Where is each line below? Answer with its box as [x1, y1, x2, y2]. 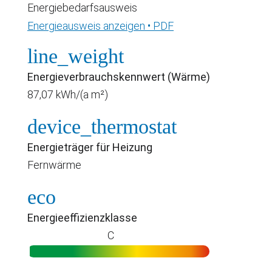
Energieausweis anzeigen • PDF [27, 19, 174, 32]
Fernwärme [27, 158, 81, 171]
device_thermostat [27, 115, 177, 138]
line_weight [27, 44, 124, 67]
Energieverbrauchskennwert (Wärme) [27, 70, 210, 83]
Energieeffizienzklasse [27, 211, 137, 224]
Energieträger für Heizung [27, 140, 152, 154]
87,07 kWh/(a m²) [27, 87, 108, 101]
